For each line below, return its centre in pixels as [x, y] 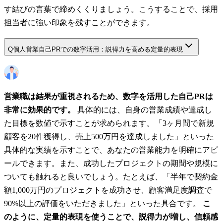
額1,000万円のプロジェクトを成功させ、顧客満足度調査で [108, 190]
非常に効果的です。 [40, 110]
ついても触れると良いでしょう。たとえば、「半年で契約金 [111, 177]
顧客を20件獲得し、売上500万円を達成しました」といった [109, 137]
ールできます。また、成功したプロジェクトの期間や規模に [111, 164]
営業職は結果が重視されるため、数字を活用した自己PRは [109, 97]
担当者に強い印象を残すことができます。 [79, 22]
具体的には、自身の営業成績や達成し [144, 110]
